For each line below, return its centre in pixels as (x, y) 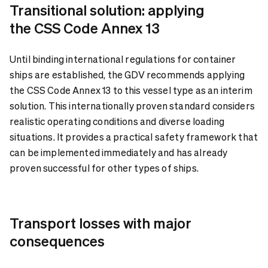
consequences (57, 240)
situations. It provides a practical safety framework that (134, 136)
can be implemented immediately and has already (119, 152)
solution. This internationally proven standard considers (132, 105)
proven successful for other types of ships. (104, 167)
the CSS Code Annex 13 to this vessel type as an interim (131, 90)
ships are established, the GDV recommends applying (127, 74)
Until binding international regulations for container (123, 59)
